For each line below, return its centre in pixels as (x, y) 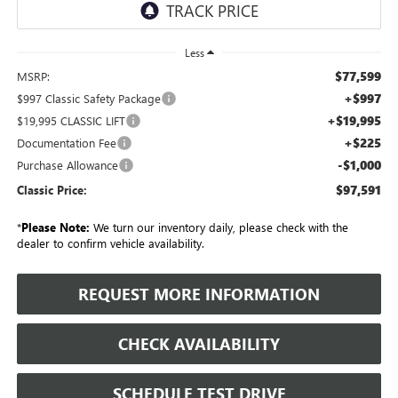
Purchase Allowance (67, 164)
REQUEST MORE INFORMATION (199, 294)
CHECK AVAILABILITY (199, 343)
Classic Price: (52, 189)
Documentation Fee (66, 142)
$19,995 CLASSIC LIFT (71, 120)
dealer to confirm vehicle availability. (110, 243)
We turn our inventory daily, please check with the (219, 227)
